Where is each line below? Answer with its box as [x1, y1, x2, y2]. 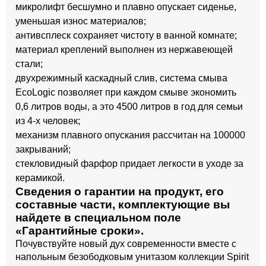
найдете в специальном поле [15, 211, 181, 224]
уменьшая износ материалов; [15, 16, 146, 26]
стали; [15, 59, 43, 69]
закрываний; [15, 144, 71, 154]
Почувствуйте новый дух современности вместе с [15, 239, 236, 249]
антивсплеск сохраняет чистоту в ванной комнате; [15, 30, 237, 40]
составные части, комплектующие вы [15, 198, 230, 211]
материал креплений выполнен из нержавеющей [15, 45, 233, 55]
